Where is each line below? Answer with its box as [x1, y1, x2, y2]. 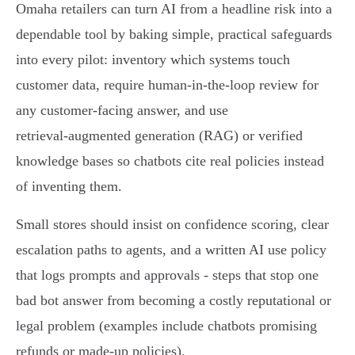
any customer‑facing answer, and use [16, 102, 228, 119]
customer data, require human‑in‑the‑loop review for [16, 77, 319, 94]
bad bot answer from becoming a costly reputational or [16, 292, 331, 309]
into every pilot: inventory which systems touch [16, 52, 290, 68]
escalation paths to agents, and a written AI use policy [16, 242, 326, 258]
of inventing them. [16, 178, 122, 195]
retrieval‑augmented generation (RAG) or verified [16, 128, 303, 144]
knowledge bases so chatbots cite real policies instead [16, 153, 324, 170]
